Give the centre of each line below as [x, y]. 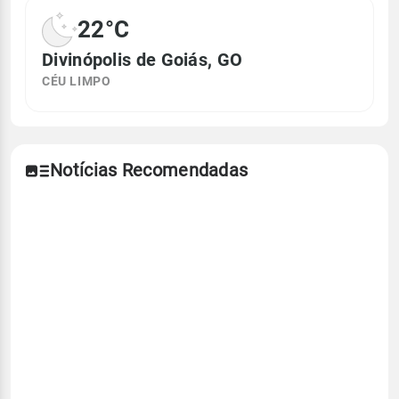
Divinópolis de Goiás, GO [142, 60]
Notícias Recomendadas [149, 171]
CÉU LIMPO [77, 81]
